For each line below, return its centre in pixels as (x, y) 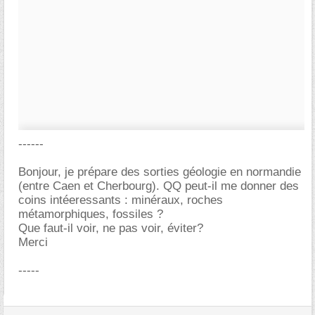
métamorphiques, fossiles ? (91, 214)
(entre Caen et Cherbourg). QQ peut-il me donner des (159, 186)
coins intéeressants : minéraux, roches (121, 200)
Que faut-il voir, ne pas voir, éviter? (111, 228)
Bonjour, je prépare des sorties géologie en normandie (160, 172)
